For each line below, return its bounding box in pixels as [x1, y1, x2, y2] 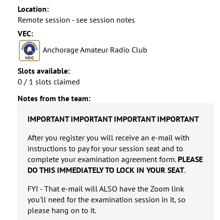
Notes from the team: [17, 93, 90, 103]
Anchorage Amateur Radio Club [41, 44, 147, 55]
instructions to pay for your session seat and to [27, 143, 183, 153]
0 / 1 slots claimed [17, 76, 80, 86]
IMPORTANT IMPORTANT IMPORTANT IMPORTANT [27, 113, 199, 124]
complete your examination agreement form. [27, 154, 178, 164]
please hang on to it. [27, 205, 96, 215]
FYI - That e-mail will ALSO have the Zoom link [27, 183, 184, 193]
